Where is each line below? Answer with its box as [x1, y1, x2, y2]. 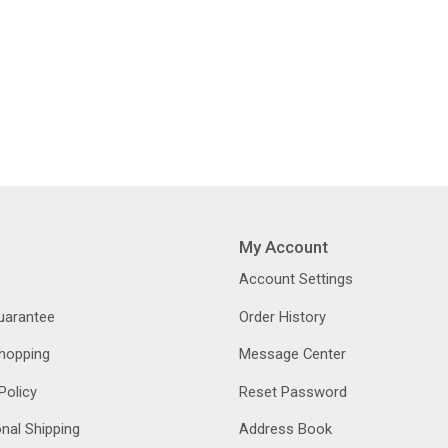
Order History [238, 307, 326, 326]
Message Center [238, 345, 346, 364]
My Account [238, 236, 328, 257]
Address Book [238, 420, 332, 439]
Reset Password [238, 382, 347, 401]
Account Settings [238, 270, 353, 289]
